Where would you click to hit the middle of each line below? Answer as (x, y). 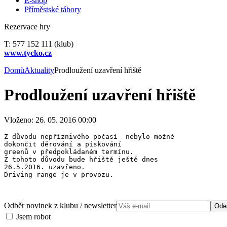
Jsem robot (32, 216)
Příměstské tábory (53, 9)
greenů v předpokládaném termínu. (71, 152)
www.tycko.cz (28, 53)
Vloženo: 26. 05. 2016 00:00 (50, 120)
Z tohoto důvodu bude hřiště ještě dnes (83, 159)
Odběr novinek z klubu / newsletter (60, 205)
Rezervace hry (27, 27)
